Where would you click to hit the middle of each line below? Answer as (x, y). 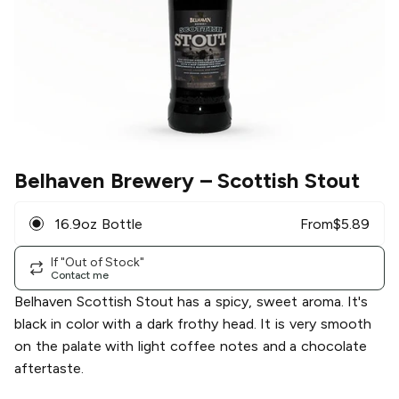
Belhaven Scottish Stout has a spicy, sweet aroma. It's (191, 302)
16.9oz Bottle (98, 224)
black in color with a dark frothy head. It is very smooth (193, 324)
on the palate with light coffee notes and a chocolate (191, 346)
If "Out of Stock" (98, 262)
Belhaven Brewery (104, 181)
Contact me (80, 275)
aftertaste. (49, 369)
